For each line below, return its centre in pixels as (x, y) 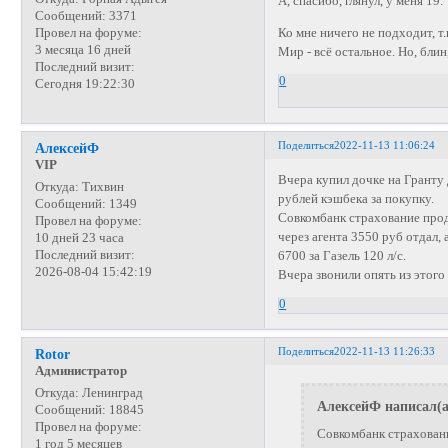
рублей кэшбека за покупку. (356, 199)
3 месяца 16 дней (82, 50)
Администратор (80, 370)
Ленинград (110, 392)
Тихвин (101, 186)
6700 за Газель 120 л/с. (342, 256)
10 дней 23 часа (79, 237)
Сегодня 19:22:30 (84, 84)
